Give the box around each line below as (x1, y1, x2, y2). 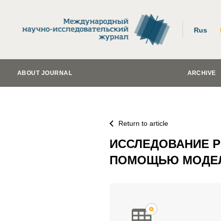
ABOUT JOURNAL (17, 70, 73, 76)
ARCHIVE (187, 70, 216, 76)
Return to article (118, 119, 168, 127)
